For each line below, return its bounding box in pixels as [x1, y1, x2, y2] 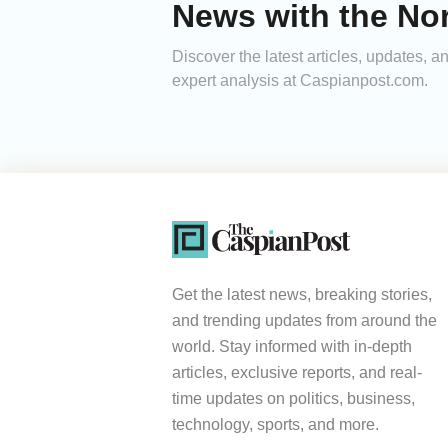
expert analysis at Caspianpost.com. [172, 72, 428, 89]
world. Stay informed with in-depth [172, 337, 412, 355]
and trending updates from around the [172, 311, 437, 329]
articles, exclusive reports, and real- [172, 363, 422, 381]
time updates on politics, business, [172, 389, 415, 407]
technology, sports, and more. [172, 415, 379, 433]
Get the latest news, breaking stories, [172, 285, 432, 303]
